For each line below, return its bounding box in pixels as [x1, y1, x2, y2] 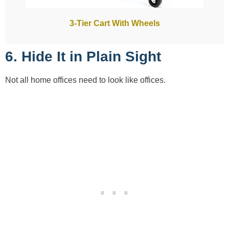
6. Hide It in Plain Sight [5, 48, 161, 64]
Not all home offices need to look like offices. [5, 75, 166, 84]
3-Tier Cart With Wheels [69, 18, 160, 28]
